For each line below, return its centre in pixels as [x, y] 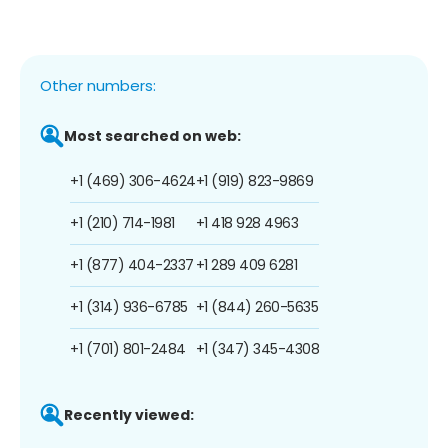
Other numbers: [98, 85]
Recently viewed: [129, 414]
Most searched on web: [152, 135]
